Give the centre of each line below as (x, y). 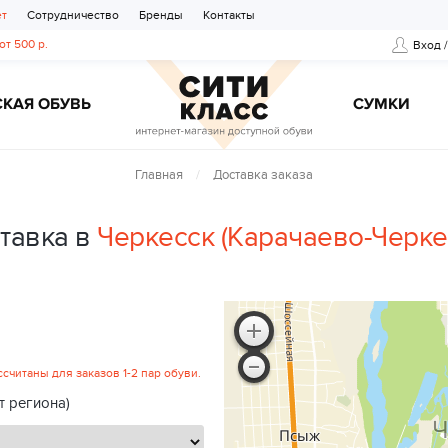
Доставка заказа (263, 175)
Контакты (229, 15)
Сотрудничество (73, 15)
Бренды (161, 15)
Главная (159, 175)
